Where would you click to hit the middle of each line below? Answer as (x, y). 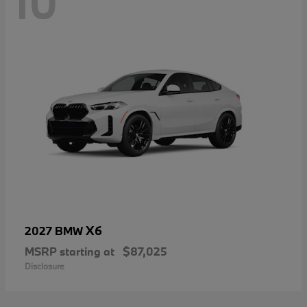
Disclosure (45, 266)
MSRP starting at (70, 251)
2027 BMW (55, 231)
